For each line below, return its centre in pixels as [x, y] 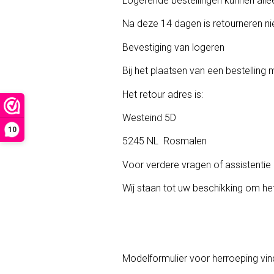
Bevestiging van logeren [173, 47]
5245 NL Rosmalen [165, 141]
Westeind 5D [149, 117]
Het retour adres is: [163, 94]
